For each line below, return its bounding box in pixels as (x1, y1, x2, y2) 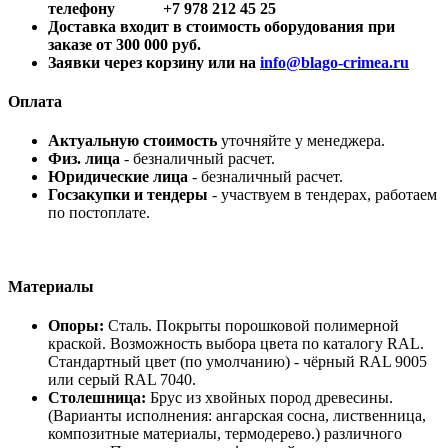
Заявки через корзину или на (48, 53, 260, 71)
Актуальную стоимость (48, 132, 221, 150)
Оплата (8, 93, 62, 111)
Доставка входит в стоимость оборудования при (48, 17, 395, 35)
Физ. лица (48, 150, 120, 168)
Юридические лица (48, 168, 188, 186)
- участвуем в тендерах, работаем (208, 186, 437, 204)
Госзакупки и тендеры (48, 186, 208, 204)
